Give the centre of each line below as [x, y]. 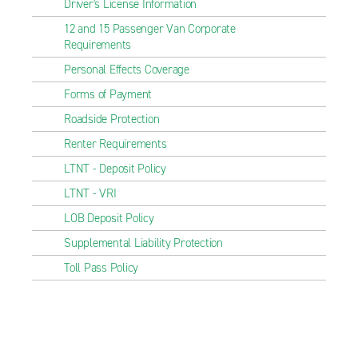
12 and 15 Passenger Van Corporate [150, 29]
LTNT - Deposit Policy [115, 169]
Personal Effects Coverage [127, 70]
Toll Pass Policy [101, 268]
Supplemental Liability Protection [143, 243]
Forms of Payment [108, 94]
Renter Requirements [115, 144]
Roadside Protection [112, 119]
